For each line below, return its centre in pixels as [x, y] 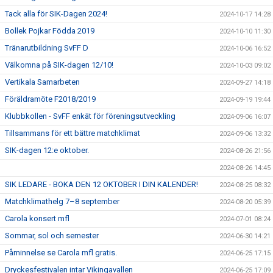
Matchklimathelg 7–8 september [62, 201]
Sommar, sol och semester [52, 236]
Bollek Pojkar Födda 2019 [50, 31]
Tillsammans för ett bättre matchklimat [73, 133]
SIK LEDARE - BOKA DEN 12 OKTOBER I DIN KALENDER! [101, 184]
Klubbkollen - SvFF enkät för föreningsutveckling [90, 116]
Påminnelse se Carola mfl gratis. [61, 253]
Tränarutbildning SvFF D [47, 48]
